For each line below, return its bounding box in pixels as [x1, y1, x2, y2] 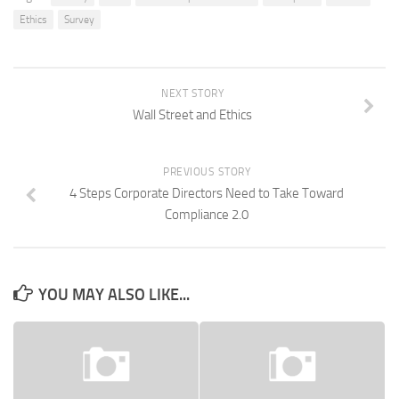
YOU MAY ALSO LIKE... [38, 285, 190, 305]
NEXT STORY [161, 87, 224, 100]
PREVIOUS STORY [163, 166, 250, 178]
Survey [64, 13, 94, 26]
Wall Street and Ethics [133, 107, 252, 123]
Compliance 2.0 [165, 207, 248, 223]
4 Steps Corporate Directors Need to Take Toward [69, 185, 344, 201]
